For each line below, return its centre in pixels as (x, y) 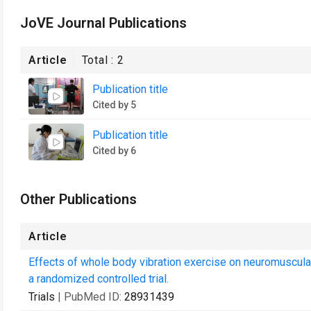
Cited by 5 (114, 104)
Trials (42, 297)
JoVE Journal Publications (103, 23)
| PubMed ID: (91, 297)
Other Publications (78, 199)
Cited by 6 (114, 150)
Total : (100, 60)
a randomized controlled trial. (99, 279)
